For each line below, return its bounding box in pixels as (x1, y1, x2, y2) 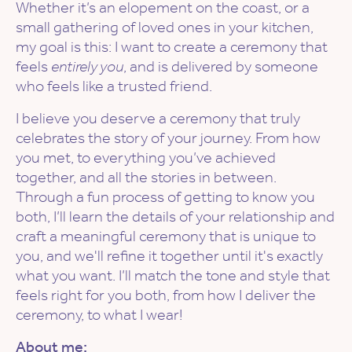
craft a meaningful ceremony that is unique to (16, 226, 316, 246)
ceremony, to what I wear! (16, 305, 182, 324)
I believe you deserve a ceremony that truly (16, 108, 300, 128)
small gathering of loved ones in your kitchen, (16, 17, 313, 37)
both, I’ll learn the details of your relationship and (16, 207, 335, 226)
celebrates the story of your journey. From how (16, 128, 321, 148)
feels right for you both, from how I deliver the (16, 285, 316, 305)
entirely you (51, 57, 123, 76)
